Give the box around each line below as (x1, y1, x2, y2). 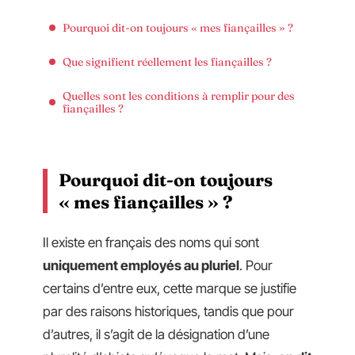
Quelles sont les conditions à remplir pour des (63, 88, 295, 103)
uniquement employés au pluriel (43, 257, 239, 273)
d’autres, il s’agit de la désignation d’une (43, 326, 269, 342)
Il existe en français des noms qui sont (43, 234, 259, 250)
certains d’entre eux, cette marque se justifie (43, 280, 296, 296)
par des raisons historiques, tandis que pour (43, 303, 294, 319)
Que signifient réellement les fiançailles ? (63, 54, 272, 69)
